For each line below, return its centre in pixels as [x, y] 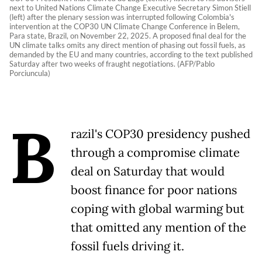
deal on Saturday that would [148, 172]
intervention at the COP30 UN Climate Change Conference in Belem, [125, 27]
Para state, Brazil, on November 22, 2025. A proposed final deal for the [128, 36]
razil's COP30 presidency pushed [161, 134]
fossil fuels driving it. [127, 247]
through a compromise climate [155, 153]
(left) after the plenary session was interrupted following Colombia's [122, 17]
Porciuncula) [30, 73]
